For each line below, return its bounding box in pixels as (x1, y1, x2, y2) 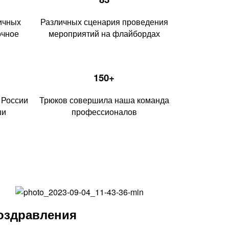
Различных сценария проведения (40, 15, 168, 28)
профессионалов (71, 105, 137, 118)
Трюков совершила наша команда (39, 94, 169, 106)
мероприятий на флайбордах (48, 27, 160, 39)
